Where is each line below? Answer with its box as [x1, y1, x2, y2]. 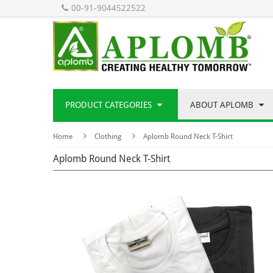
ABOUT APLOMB [190, 100, 256, 110]
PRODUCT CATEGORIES [65, 100, 154, 110]
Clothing [94, 132, 121, 141]
